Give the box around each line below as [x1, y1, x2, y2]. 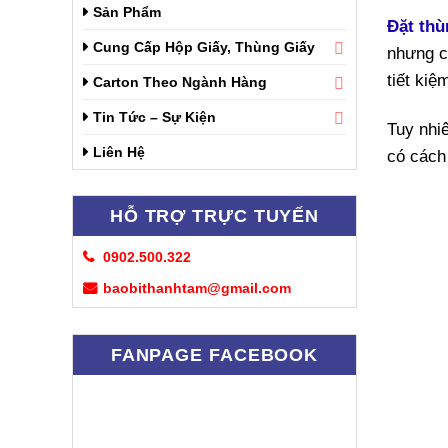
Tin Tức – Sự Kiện [93, 109, 216, 125]
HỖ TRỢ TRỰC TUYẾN [109, 206, 320, 227]
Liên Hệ [93, 144, 145, 160]
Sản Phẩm [93, 4, 161, 20]
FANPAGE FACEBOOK [110, 344, 319, 365]
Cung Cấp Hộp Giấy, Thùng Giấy [93, 39, 315, 55]
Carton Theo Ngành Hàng [93, 74, 267, 90]
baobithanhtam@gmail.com [103, 279, 291, 296]
